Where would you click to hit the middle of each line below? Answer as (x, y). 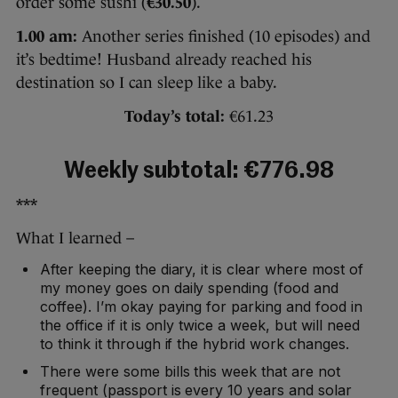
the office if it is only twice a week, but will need (200, 325)
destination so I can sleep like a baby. (147, 82)
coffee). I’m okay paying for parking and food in (201, 306)
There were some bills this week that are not (190, 371)
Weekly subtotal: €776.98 (199, 171)
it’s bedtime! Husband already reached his (164, 59)
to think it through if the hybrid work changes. (195, 343)
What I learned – (75, 238)
